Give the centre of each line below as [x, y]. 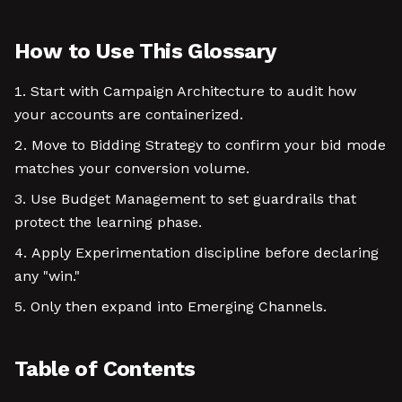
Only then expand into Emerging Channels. [179, 306]
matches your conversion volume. [132, 168]
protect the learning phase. [108, 222]
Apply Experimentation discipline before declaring [205, 253]
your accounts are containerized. [129, 114]
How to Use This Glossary [146, 51]
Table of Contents [105, 369]
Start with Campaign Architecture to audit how [193, 91]
